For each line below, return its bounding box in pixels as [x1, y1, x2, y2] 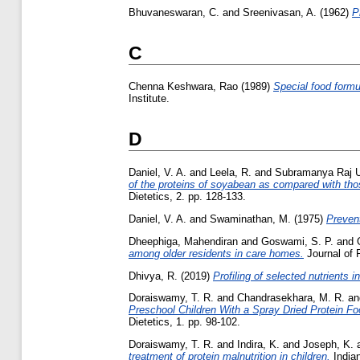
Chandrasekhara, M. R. [237, 292, 345, 305]
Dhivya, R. [129, 269, 178, 282]
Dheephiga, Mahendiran [129, 235, 238, 247]
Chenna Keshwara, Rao [129, 80, 238, 93]
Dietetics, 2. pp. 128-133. [129, 190, 246, 203]
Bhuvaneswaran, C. [129, 6, 219, 18]
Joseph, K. [303, 338, 354, 351]
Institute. [129, 92, 170, 105]
